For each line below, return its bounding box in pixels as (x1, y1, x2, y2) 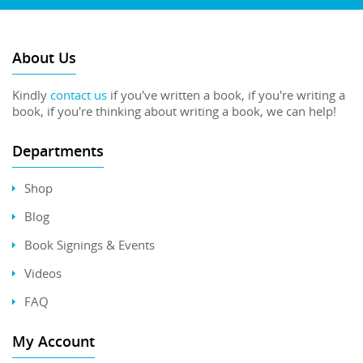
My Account (12, 331, 95, 351)
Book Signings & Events (24, 236, 155, 253)
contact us (50, 86, 107, 103)
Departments (12, 140, 104, 160)
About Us (12, 47, 76, 67)
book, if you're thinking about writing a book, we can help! (12, 102, 336, 119)
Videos (24, 264, 62, 281)
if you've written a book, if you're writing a (107, 86, 345, 103)
